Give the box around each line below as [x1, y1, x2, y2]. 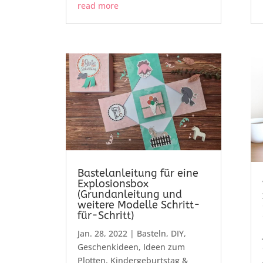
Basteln [136, 228, 166, 240]
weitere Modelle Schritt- [77, 198, 200, 212]
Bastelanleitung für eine [77, 167, 198, 180]
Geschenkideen [77, 241, 139, 253]
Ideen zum [143, 241, 185, 253]
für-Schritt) [77, 209, 134, 222]
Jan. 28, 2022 [77, 228, 127, 240]
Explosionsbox [77, 177, 149, 191]
